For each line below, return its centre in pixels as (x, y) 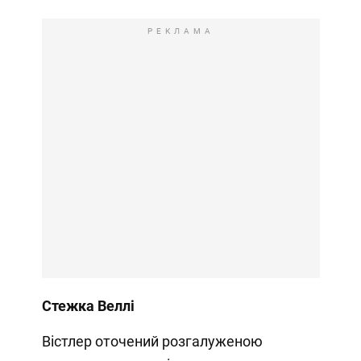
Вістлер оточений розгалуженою (152, 342)
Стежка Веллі (88, 306)
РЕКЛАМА (180, 31)
